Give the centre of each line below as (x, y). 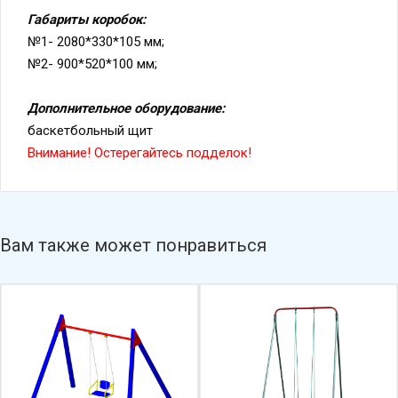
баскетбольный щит (92, 106)
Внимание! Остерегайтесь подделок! (139, 128)
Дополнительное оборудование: (126, 84)
